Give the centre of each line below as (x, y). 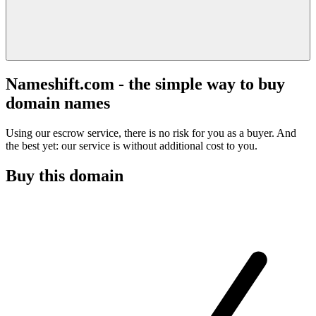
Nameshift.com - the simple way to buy (145, 84)
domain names (58, 103)
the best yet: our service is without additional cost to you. (132, 145)
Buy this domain (65, 175)
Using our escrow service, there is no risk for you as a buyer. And (151, 133)
